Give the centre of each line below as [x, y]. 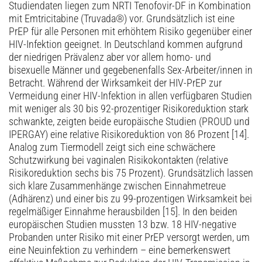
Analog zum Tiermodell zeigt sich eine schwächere [112, 148]
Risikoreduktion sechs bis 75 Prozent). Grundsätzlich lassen [131, 173]
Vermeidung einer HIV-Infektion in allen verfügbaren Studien [130, 96]
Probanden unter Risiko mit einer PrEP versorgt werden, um [129, 238]
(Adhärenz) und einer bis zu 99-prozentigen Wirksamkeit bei [130, 199]
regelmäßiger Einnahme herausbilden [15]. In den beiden [123, 212]
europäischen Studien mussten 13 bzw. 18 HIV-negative [123, 225]
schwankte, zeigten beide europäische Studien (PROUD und [129, 122]
